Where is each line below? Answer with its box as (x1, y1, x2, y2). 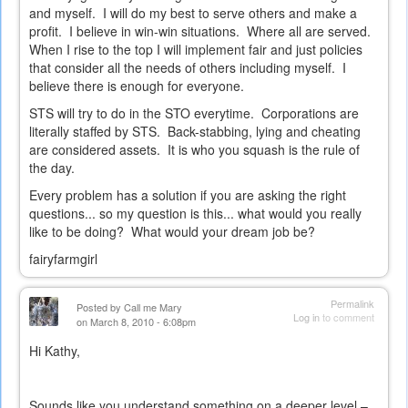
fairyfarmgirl (29, 250, 97, 269)
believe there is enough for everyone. (29, 76, 248, 96)
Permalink (331, 296, 374, 311)
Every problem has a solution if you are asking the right (29, 186, 346, 205)
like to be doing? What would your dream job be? (29, 222, 315, 241)
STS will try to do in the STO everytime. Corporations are (29, 104, 359, 123)
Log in (293, 310, 320, 325)
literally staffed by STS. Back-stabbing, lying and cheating (29, 122, 361, 141)
